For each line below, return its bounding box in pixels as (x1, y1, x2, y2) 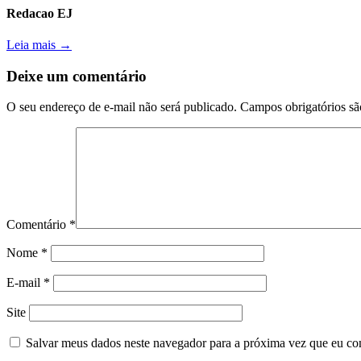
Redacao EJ (6, 6, 73, 20)
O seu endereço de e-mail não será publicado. (6, 100, 237, 114)
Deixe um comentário (6, 67, 147, 85)
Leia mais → (6, 37, 72, 52)
